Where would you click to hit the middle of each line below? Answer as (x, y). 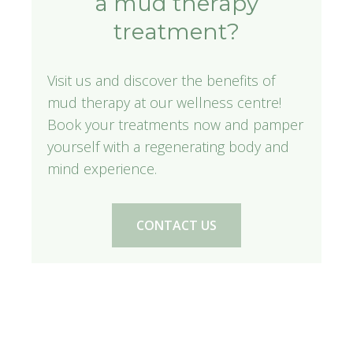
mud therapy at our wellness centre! (164, 102)
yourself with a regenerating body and (168, 146)
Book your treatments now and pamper (175, 124)
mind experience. (102, 168)
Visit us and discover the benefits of (161, 80)
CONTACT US (176, 225)
